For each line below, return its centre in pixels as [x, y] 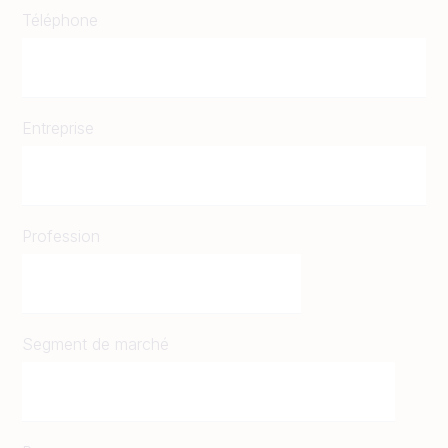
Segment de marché [95, 343]
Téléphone [60, 19]
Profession [61, 235]
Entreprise [58, 127]
